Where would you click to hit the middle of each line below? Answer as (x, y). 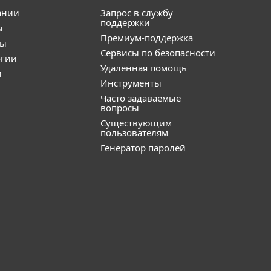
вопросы (120, 108)
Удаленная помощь (144, 68)
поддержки (125, 22)
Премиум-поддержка (147, 38)
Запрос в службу (137, 13)
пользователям (134, 132)
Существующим (136, 123)
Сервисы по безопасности (158, 53)
